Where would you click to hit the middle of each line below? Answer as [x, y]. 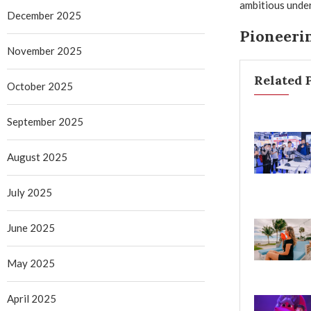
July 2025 [30, 192]
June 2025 [31, 228]
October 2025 [40, 86]
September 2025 [45, 121]
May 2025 [31, 263]
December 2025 [44, 15]
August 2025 [37, 157]
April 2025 [32, 299]
